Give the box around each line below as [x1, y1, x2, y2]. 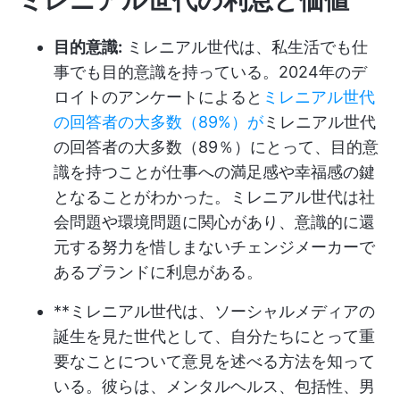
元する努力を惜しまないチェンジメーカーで [54, 237, 375, 256]
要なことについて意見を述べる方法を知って [54, 352, 375, 371]
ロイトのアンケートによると [54, 87, 262, 106]
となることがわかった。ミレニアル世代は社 [54, 187, 375, 206]
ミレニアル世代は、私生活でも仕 [122, 37, 368, 56]
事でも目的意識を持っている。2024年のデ [54, 62, 367, 81]
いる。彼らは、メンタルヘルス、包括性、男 [54, 377, 375, 396]
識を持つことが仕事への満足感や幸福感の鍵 [54, 162, 375, 181]
